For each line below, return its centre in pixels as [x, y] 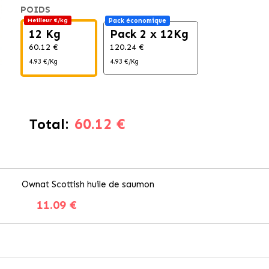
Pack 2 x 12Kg [149, 34]
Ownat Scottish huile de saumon [88, 184]
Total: [49, 124]
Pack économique [137, 21]
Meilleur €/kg [47, 20]
